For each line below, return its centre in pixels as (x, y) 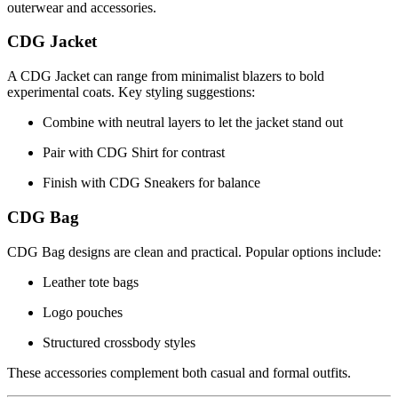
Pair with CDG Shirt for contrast (134, 153)
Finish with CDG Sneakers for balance (151, 183)
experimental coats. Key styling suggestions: (131, 92)
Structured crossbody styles (119, 342)
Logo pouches (83, 312)
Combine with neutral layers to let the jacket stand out (193, 123)
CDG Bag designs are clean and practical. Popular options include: (194, 251)
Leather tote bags (91, 282)
